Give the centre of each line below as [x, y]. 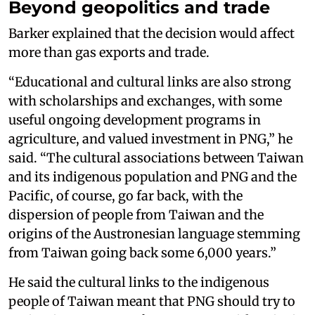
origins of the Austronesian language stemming [154, 233]
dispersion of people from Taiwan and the [136, 214]
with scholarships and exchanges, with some [145, 101]
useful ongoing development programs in [135, 120]
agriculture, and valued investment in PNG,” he [150, 139]
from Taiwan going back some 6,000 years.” [142, 252]
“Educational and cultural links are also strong [150, 82]
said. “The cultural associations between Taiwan [156, 157]
